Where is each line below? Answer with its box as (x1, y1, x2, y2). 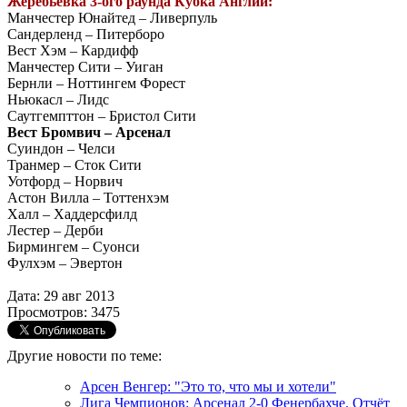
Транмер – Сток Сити (7, 156, 142, 173)
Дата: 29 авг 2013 (7, 287, 114, 303)
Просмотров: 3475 (7, 303, 120, 320)
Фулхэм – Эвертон (7, 254, 123, 271)
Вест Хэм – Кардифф (7, 42, 138, 58)
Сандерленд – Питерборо (7, 25, 164, 42)
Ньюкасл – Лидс (7, 91, 109, 107)
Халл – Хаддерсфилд (7, 205, 137, 222)
